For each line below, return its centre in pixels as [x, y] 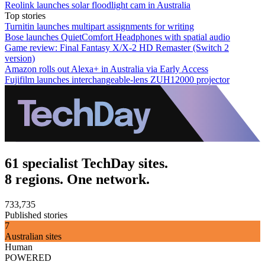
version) [20, 59]
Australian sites [33, 237]
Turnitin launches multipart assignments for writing [99, 27]
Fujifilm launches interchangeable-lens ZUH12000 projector [117, 80]
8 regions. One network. [77, 180]
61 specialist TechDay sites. [86, 164]
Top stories [25, 16]
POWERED [28, 258]
